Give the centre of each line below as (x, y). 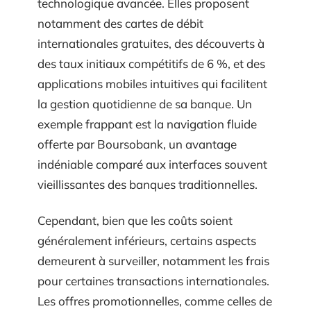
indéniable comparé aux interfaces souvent (152, 164)
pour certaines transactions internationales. (153, 280)
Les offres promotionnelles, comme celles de (155, 301)
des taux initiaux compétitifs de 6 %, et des (151, 64)
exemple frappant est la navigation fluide (147, 124)
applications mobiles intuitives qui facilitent (152, 84)
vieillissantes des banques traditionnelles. (148, 184)
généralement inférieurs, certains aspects (147, 240)
